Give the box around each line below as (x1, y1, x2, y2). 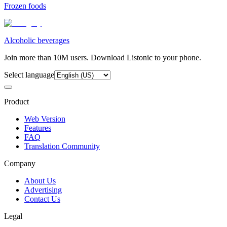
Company (4, 159, 35, 168)
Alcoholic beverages (4, 35, 69, 45)
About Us (24, 176, 56, 185)
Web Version (24, 114, 65, 123)
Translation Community (24, 141, 100, 150)
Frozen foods (4, 1, 46, 10)
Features (24, 123, 51, 132)
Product (4, 97, 29, 106)
